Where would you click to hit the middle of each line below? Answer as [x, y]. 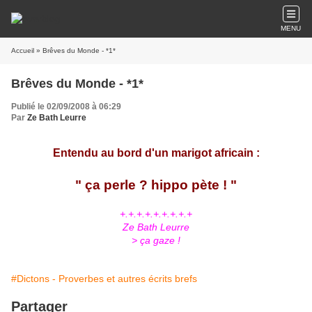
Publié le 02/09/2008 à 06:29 [66, 107]
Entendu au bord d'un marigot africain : [156, 153]
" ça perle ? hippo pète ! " [156, 185]
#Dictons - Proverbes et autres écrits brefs [104, 279]
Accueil [23, 50]
